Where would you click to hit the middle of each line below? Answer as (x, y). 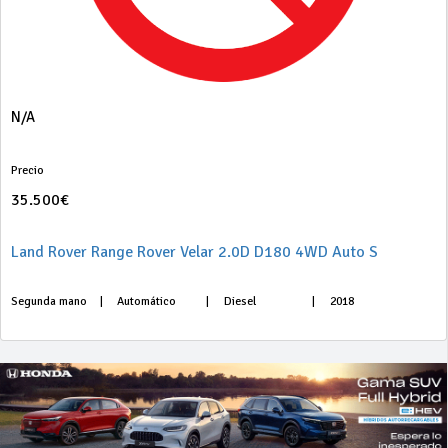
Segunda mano (49, 301)
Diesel (239, 301)
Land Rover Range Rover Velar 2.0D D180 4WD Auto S (194, 252)
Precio (27, 170)
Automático (147, 301)
